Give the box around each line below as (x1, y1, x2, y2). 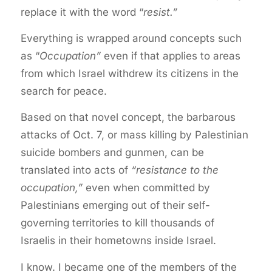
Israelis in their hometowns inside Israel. (20, 234, 216, 247)
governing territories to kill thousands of (20, 217, 214, 229)
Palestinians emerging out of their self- (20, 199, 210, 212)
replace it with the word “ (20, 5, 143, 18)
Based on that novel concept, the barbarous (20, 111, 236, 124)
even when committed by (82, 182, 210, 194)
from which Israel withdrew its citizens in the (20, 67, 239, 80)
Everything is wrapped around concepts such (20, 32, 242, 44)
